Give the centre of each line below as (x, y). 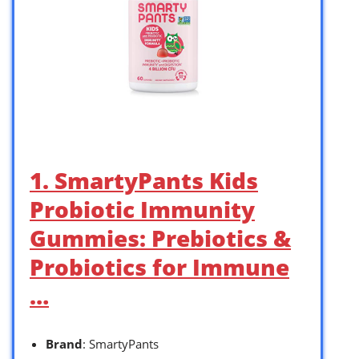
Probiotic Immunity (142, 209)
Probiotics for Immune (159, 266)
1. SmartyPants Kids (144, 180)
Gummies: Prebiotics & (160, 238)
